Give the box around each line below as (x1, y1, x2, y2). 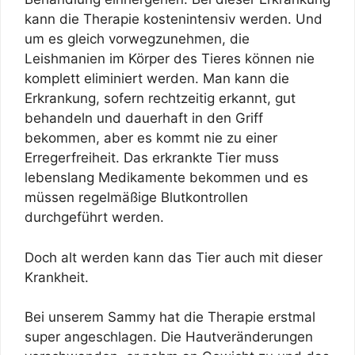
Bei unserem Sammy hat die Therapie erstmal (25, 309, 315, 326)
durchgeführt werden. (25, 209, 164, 226)
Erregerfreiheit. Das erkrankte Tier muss (25, 150, 279, 166)
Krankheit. (25, 269, 89, 285)
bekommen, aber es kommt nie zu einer (25, 130, 277, 147)
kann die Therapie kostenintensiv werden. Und (25, 11, 323, 28)
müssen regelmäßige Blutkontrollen (25, 189, 248, 206)
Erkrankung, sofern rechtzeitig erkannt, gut (25, 90, 296, 107)
